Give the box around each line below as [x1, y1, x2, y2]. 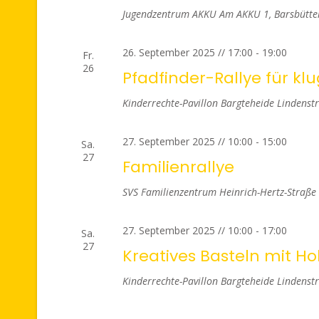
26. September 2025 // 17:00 [122, 46, 253, 59]
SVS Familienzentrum [122, 185, 219, 199]
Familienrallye [122, 156, 234, 178]
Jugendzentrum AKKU [122, 7, 219, 21]
